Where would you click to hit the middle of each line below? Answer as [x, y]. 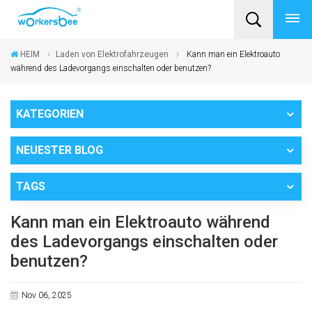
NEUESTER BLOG [60, 150]
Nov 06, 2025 [46, 295]
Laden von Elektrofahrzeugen [112, 54]
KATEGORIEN [50, 114]
